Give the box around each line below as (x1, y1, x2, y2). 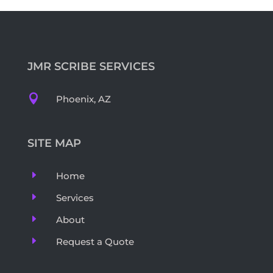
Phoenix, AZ (55, 93, 111, 105)
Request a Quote (55, 236, 134, 248)
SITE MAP (27, 136, 81, 151)
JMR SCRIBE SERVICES (27, 60, 155, 74)
